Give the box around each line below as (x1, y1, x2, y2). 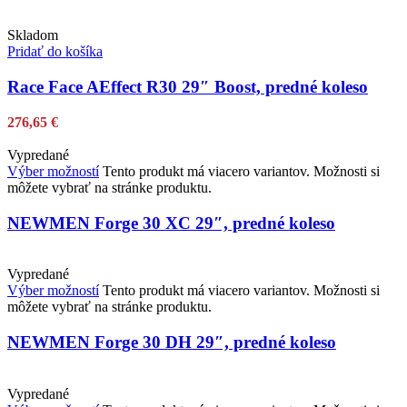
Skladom (7, 27, 58, 44)
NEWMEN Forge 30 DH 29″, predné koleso (7, 332, 336, 352)
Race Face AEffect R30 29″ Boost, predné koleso (7, 77, 368, 97)
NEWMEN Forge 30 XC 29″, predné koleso (7, 213, 335, 233)
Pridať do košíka (7, 44, 103, 60)
